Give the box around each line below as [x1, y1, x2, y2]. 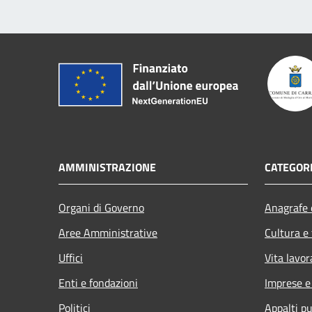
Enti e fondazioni [58, 274, 138, 292]
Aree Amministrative [58, 224, 157, 242]
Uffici [58, 249, 83, 267]
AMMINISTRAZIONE [58, 159, 156, 176]
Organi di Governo [58, 199, 144, 217]
